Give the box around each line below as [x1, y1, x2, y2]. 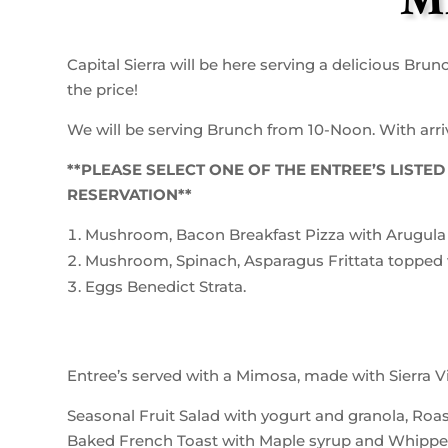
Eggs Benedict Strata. [85, 276, 247, 296]
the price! [67, 79, 139, 99]
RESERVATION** [67, 184, 193, 204]
